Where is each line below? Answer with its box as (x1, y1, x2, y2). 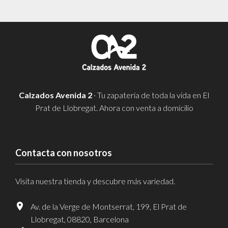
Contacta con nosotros (15, 147, 112, 158)
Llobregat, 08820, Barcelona (31, 214, 129, 224)
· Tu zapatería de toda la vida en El (92, 90, 209, 100)
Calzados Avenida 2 (19, 90, 92, 100)
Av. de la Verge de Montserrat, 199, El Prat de (31, 201, 187, 211)
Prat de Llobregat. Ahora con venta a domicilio (35, 102, 193, 112)
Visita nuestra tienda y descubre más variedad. (15, 176, 175, 186)
